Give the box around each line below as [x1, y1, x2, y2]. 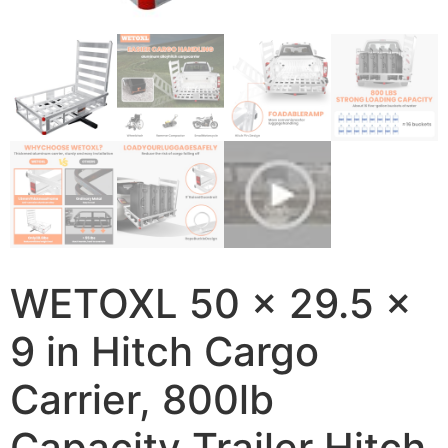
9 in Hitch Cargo [10, 327, 319, 376]
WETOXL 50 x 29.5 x [10, 279, 412, 328]
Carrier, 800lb [10, 375, 274, 424]
